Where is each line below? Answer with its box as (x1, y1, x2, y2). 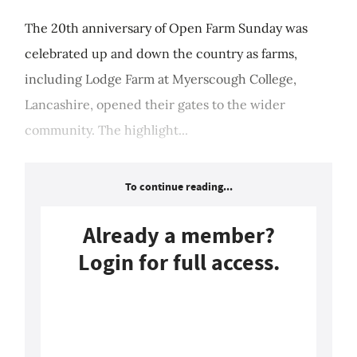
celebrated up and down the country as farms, (25, 45, 297, 62)
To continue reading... (124, 179, 233, 195)
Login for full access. (77, 248, 280, 278)
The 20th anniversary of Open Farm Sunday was (25, 20, 308, 37)
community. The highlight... (25, 122, 188, 139)
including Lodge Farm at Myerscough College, (25, 71, 296, 88)
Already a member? (82, 221, 275, 251)
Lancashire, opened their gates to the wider (25, 96, 285, 113)
